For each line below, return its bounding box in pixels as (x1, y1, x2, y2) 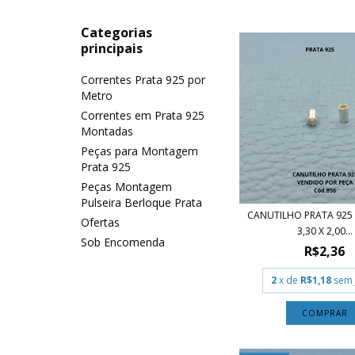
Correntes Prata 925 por (81, 72, 205, 88)
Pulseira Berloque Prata (81, 195, 202, 211)
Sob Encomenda (81, 235, 165, 250)
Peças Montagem (81, 179, 172, 195)
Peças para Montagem (81, 143, 198, 159)
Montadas (81, 124, 133, 139)
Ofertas (81, 215, 120, 231)
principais (81, 40, 143, 58)
